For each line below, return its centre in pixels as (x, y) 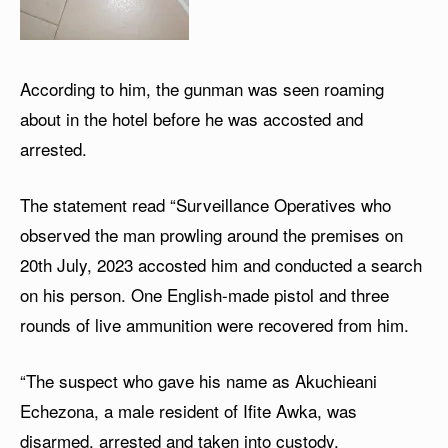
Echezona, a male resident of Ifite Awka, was (188, 411)
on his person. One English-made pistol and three (204, 295)
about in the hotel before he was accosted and (191, 119)
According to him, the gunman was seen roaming (202, 89)
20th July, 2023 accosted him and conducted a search (221, 265)
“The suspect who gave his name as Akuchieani (198, 381)
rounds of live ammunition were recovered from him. (214, 325)
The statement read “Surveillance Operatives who (205, 205)
